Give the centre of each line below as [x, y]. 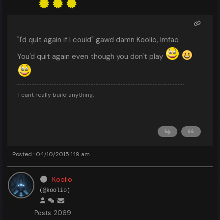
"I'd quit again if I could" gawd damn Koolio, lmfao [98, 40]
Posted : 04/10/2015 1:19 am [51, 154]
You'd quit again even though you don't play [91, 56]
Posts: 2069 [53, 213]
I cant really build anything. [56, 95]
